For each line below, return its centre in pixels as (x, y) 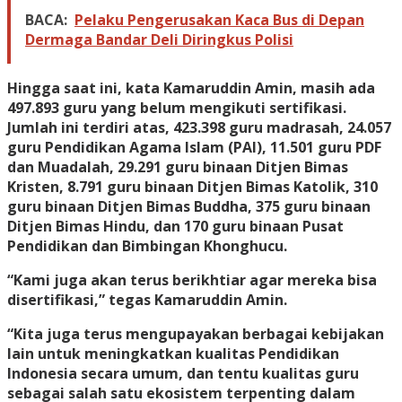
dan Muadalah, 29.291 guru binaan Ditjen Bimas (178, 167)
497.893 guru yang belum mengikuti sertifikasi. (177, 108)
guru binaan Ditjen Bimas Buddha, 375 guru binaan (189, 207)
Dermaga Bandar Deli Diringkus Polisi (159, 40)
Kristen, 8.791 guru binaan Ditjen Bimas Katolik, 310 (192, 187)
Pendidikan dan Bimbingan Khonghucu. (147, 246)
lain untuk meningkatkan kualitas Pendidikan (173, 354)
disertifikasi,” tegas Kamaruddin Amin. (147, 300)
